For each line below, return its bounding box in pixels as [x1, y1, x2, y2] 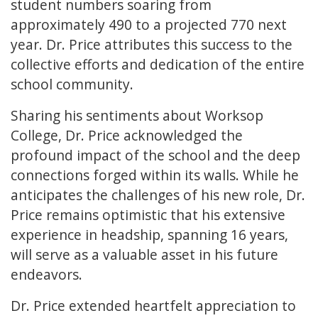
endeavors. [11, 265, 82, 285]
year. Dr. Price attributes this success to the [11, 35, 292, 55]
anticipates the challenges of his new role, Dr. [11, 185, 305, 205]
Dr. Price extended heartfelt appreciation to [11, 296, 296, 316]
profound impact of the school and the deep [11, 146, 300, 165]
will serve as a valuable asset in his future [11, 245, 278, 265]
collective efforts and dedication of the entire [11, 55, 305, 75]
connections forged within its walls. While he [11, 165, 299, 185]
